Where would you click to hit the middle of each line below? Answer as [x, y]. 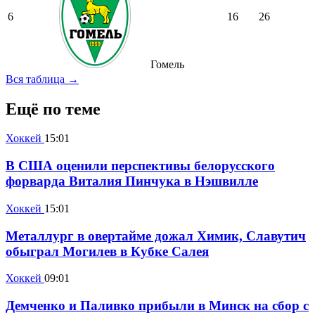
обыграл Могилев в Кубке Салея [107, 251]
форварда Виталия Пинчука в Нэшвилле [132, 181]
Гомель [166, 64]
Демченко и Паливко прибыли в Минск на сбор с [157, 306]
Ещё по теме [53, 109]
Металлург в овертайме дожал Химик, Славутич [156, 236]
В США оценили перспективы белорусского [140, 166]
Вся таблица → [42, 79]
